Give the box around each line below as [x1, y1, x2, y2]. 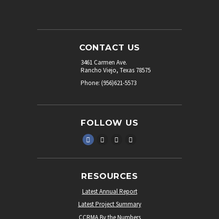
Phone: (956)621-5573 [81, 79, 136, 88]
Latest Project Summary [78, 200, 141, 209]
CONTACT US [79, 43, 140, 53]
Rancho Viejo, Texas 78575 [81, 66, 151, 75]
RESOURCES [81, 171, 138, 181]
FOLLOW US [81, 117, 138, 128]
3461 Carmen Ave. [81, 58, 127, 67]
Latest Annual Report [82, 187, 137, 196]
